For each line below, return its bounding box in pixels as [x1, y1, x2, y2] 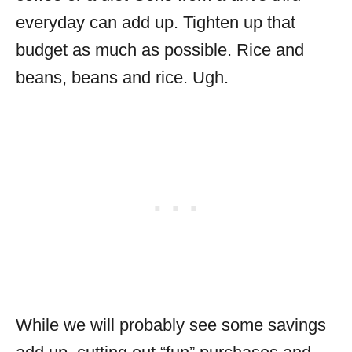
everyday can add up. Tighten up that [16, 13, 295, 32]
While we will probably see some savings [16, 315, 326, 335]
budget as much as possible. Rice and [16, 40, 304, 60]
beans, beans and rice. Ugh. [16, 68, 229, 87]
